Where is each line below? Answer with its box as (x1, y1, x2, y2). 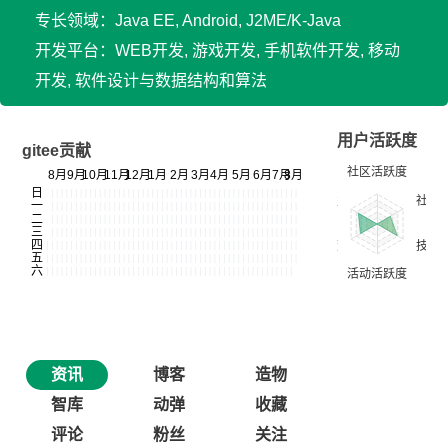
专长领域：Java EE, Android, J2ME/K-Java (35, 12, 341, 29)
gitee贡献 (22, 142, 91, 159)
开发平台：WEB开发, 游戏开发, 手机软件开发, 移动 (35, 42, 400, 59)
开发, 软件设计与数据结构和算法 (35, 72, 267, 89)
